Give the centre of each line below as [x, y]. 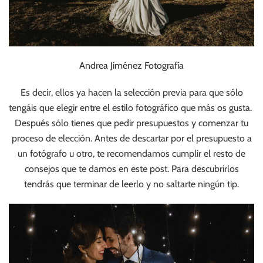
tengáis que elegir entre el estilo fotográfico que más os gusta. [131, 107]
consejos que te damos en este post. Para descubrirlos [131, 168]
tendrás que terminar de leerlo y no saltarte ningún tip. [131, 184]
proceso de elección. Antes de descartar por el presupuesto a [131, 138]
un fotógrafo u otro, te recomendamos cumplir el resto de [131, 153]
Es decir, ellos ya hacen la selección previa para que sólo [131, 92]
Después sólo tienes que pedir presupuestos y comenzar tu [131, 123]
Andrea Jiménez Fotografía [131, 65]
